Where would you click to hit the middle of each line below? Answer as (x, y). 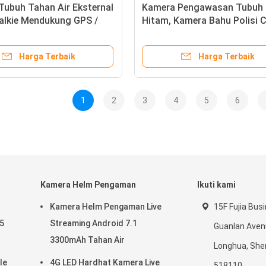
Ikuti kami (216, 185)
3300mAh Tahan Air (87, 240)
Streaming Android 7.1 (94, 224)
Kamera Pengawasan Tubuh (202, 8)
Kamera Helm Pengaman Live (106, 207)
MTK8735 (163, 34)
